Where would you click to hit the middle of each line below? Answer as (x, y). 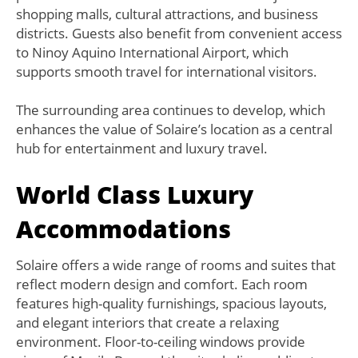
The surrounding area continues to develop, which (171, 110)
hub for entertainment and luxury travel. (142, 149)
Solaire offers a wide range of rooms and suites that (176, 265)
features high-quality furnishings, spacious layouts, (171, 304)
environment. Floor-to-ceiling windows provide (161, 342)
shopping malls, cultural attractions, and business (167, 14)
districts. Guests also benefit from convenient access (179, 34)
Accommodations (123, 229)
